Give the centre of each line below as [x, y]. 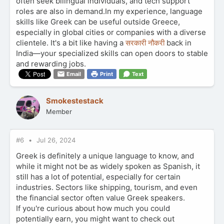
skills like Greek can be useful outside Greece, [98, 21]
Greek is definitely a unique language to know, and [105, 156]
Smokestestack [75, 100]
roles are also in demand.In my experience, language [109, 11]
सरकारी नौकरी [146, 42]
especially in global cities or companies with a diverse [111, 32]
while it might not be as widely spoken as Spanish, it [108, 166]
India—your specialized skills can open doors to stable [112, 53]
